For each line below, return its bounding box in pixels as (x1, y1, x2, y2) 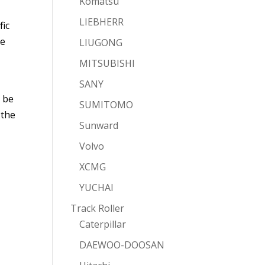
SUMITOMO (79, 98, 134, 111)
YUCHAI (79, 181, 114, 194)
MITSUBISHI (79, 57, 135, 70)
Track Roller (70, 202, 125, 215)
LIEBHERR (79, 15, 124, 28)
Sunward (79, 119, 119, 132)
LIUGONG (79, 36, 123, 49)
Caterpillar (79, 218, 127, 231)
